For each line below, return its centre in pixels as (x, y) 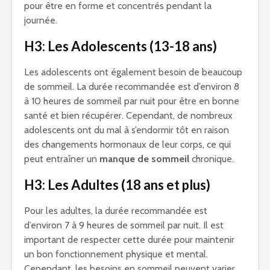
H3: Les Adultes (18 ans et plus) (117, 185)
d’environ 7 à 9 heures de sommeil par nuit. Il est (124, 225)
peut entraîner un (62, 159)
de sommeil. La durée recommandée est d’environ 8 (132, 87)
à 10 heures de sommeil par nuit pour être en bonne (132, 101)
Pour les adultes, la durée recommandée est (116, 211)
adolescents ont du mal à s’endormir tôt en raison (127, 130)
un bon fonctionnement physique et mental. (116, 254)
